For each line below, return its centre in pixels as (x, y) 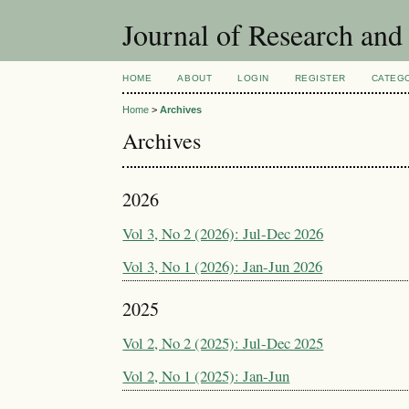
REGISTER (320, 78)
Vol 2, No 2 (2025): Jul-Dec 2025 (223, 343)
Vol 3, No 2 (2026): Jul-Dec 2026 (223, 234)
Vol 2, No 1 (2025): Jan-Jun (206, 375)
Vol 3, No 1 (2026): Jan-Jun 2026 (223, 267)
